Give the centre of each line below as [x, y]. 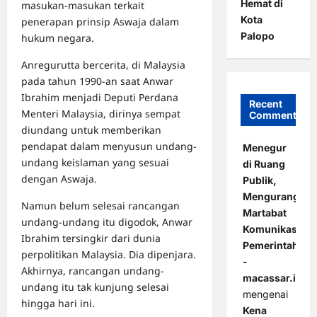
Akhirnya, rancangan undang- [93, 271]
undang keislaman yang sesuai [95, 163]
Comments [275, 115]
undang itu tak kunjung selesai [95, 287]
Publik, [259, 180]
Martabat [264, 213]
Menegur [264, 148]
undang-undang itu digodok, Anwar [107, 222]
